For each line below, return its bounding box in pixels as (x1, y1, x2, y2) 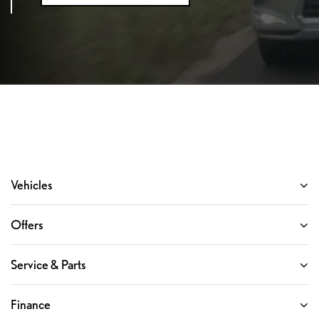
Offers (11, 217, 43, 233)
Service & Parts (11, 257, 86, 273)
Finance (11, 297, 51, 313)
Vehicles (11, 177, 53, 193)
